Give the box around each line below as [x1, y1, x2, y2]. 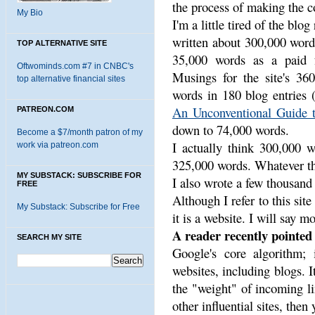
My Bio [17, 8, 43, 18]
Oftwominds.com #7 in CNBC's [17, 61, 134, 71]
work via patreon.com [17, 140, 98, 150]
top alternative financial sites [17, 74, 125, 84]
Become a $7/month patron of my [17, 127, 143, 137]
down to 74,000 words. [172, 121, 289, 139]
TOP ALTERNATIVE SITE [17, 39, 107, 47]
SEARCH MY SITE [17, 233, 82, 241]
